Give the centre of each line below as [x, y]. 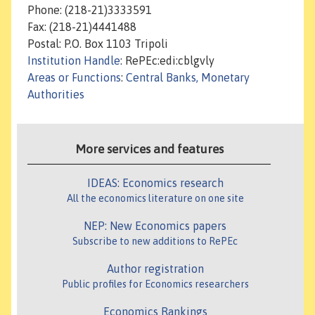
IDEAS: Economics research [155, 183]
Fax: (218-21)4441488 [82, 27]
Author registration [155, 269]
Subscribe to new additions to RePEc [155, 242]
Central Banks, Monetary [188, 78]
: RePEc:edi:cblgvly [167, 61]
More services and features [149, 149]
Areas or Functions [74, 78]
